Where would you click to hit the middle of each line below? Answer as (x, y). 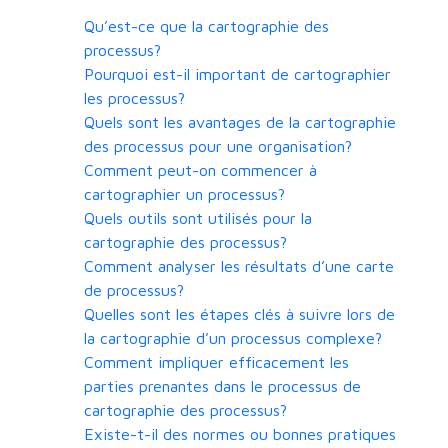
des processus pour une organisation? (218, 146)
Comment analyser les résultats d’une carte (239, 266)
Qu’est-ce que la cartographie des (206, 26)
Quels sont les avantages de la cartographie (240, 122)
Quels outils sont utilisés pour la (198, 218)
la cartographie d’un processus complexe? (233, 338)
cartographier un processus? (184, 194)
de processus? (134, 290)
